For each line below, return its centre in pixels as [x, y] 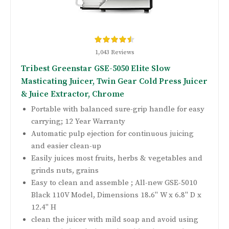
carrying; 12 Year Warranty [78, 122]
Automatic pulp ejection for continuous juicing [112, 134]
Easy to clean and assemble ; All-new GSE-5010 [114, 183]
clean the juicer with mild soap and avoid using [115, 220]
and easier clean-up [66, 146]
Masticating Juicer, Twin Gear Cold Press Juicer [114, 82]
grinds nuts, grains [65, 171]
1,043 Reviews [114, 53]
